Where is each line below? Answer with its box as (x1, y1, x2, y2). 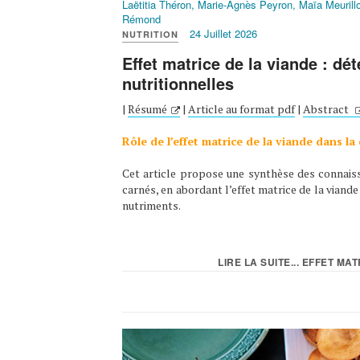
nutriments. (122, 198, 181, 214)
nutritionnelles (122, 72, 234, 96)
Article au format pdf (188, 101, 295, 117)
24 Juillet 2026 (190, 26, 257, 42)
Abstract (303, 101, 351, 117)
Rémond (122, 11, 161, 27)
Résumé (128, 101, 167, 117)
